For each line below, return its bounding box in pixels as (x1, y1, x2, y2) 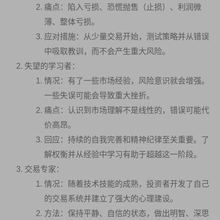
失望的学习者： (25, 61, 80, 70)
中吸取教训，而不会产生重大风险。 (44, 47, 170, 55)
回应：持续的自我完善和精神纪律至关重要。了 (44, 135, 209, 144)
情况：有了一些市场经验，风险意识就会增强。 (44, 76, 209, 85)
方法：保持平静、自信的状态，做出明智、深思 (44, 209, 209, 218)
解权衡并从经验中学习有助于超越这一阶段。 (44, 150, 201, 159)
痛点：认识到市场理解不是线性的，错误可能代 (44, 106, 209, 114)
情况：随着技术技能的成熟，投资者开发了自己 (44, 179, 209, 188)
